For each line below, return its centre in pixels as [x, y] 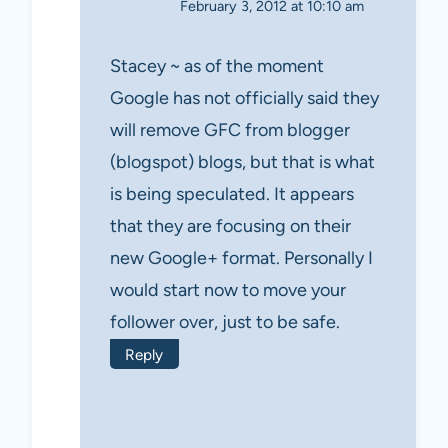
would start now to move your [228, 289]
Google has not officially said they [244, 97]
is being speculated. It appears [232, 193]
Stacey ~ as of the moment [217, 65]
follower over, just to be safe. [225, 321]
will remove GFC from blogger [230, 129]
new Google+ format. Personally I [241, 257]
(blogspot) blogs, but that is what [242, 161]
